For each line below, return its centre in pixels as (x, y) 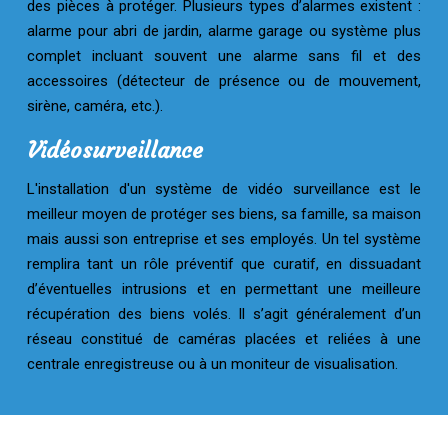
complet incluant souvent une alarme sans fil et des (224, 56)
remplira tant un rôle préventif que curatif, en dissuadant (224, 264)
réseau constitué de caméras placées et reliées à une (224, 339)
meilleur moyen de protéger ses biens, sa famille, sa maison (224, 214)
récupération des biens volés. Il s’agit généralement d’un (224, 314)
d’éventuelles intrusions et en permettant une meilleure (224, 289)
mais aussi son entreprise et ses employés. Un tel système (224, 239)
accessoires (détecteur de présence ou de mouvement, (224, 81)
